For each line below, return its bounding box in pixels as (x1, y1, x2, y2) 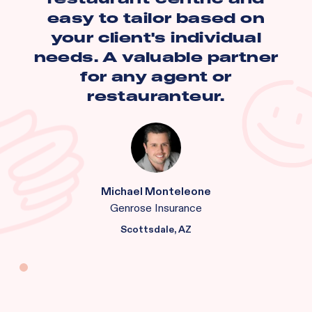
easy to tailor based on (47, 8, 265, 28)
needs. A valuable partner (33, 47, 279, 67)
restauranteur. (87, 86, 225, 106)
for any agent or (80, 67, 232, 86)
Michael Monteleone (101, 185, 211, 199)
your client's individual (50, 28, 262, 47)
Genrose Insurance (110, 201, 202, 216)
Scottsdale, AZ (120, 223, 192, 236)
